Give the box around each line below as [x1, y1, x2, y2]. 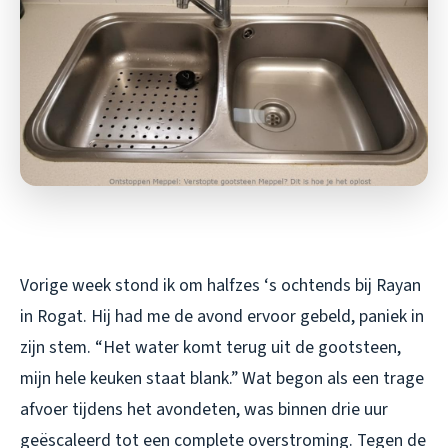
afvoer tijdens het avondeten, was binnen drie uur [20, 397, 388, 423]
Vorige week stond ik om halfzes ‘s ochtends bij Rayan [20, 273, 421, 299]
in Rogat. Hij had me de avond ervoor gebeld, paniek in [20, 304, 424, 330]
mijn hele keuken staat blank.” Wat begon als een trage [20, 366, 424, 392]
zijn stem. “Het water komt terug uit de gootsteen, [20, 335, 401, 361]
